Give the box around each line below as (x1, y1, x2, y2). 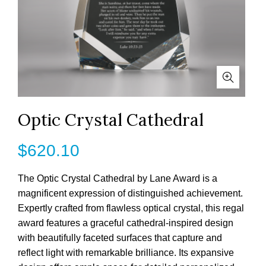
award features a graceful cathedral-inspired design (18, 218, 233, 228)
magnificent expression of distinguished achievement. (18, 188, 243, 198)
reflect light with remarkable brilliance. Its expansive (18, 248, 234, 258)
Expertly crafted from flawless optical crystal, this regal (18, 203, 244, 213)
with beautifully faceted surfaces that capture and (18, 233, 222, 243)
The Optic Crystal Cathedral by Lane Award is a (18, 173, 217, 183)
